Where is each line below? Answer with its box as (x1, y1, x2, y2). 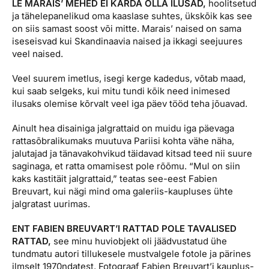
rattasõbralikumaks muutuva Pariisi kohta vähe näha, (12, 134, 234, 147)
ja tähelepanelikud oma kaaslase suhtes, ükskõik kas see (12, 10, 252, 22)
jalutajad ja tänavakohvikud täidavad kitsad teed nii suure (12, 147, 252, 159)
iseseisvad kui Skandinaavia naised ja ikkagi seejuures (12, 35, 243, 47)
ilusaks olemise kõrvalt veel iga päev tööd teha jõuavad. (12, 97, 247, 109)
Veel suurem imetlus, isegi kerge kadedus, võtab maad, (12, 72, 246, 84)
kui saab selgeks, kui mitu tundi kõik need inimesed (12, 85, 230, 97)
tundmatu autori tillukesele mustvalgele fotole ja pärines (12, 247, 251, 259)
